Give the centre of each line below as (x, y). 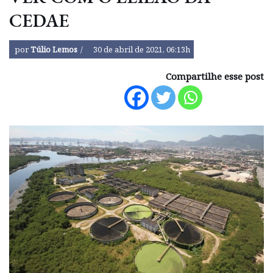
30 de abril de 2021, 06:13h (142, 49)
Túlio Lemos (54, 49)
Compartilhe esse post (215, 76)
